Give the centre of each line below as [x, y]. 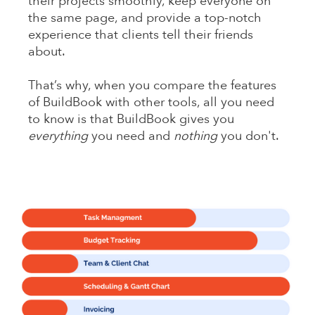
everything [58, 136]
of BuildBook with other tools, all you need [151, 102]
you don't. [250, 136]
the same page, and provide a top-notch [145, 18]
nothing [195, 136]
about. [47, 51]
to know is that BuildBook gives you [131, 119]
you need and [131, 136]
